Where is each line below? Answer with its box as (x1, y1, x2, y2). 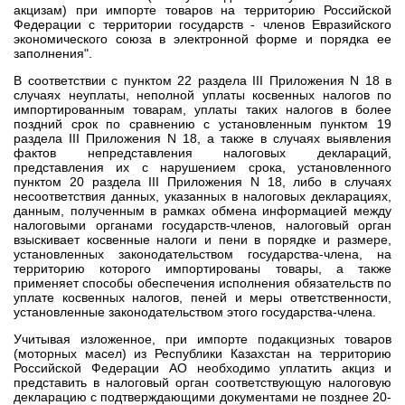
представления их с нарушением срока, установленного (14, 160, 391, 174)
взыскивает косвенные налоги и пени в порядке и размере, (14, 232, 391, 247)
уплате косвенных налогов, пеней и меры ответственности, (14, 290, 391, 305)
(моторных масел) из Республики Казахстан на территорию (14, 346, 391, 361)
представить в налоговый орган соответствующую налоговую (14, 375, 391, 390)
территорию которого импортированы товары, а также (14, 261, 391, 276)
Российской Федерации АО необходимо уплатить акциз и (14, 361, 391, 375)
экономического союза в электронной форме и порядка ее (14, 32, 391, 46)
